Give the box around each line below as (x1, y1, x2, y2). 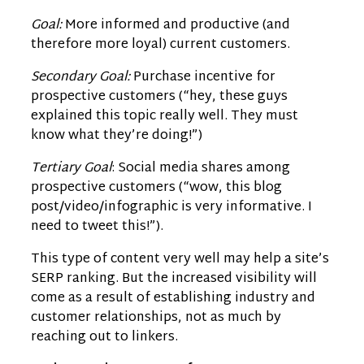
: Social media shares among (111, 156, 290, 180)
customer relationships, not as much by (31, 305, 281, 330)
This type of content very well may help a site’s (31, 247, 329, 271)
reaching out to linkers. (31, 325, 178, 349)
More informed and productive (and (62, 13, 290, 37)
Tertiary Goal (31, 156, 111, 180)
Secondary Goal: (31, 65, 130, 89)
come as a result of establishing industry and (31, 286, 315, 310)
